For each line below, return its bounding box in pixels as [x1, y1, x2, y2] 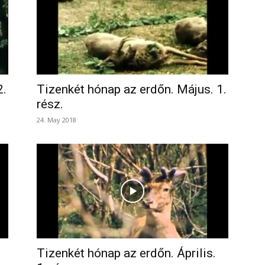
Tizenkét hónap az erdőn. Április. [37, 246, 216, 260]
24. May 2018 [37, 115, 76, 124]
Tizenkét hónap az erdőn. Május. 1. [37, 82, 227, 96]
